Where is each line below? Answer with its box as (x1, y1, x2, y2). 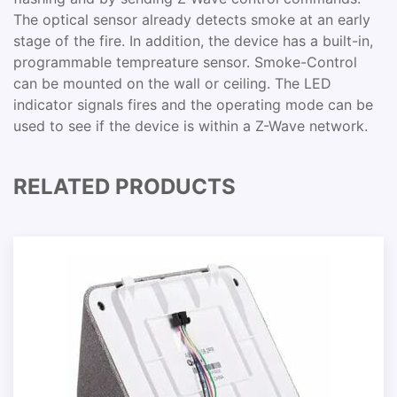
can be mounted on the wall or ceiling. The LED (13, 74, 331, 92)
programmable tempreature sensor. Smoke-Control (13, 53, 357, 71)
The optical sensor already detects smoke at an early (13, 11, 370, 28)
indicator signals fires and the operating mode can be (13, 96, 373, 113)
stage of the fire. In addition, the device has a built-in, (13, 32, 373, 50)
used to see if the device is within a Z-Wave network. (13, 117, 368, 135)
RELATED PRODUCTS (13, 174, 236, 199)
